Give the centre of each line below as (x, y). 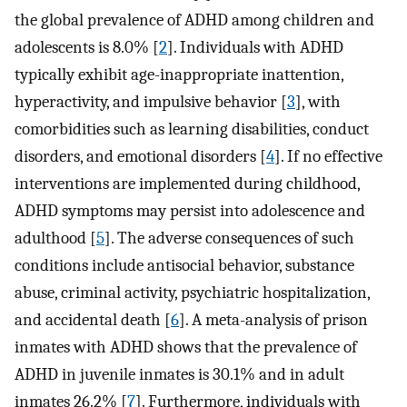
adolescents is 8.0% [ (87, 48)
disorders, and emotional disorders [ (140, 157)
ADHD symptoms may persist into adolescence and (190, 211)
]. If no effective (328, 157)
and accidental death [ (93, 320)
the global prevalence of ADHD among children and (194, 20)
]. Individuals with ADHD (255, 48)
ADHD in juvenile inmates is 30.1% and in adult (179, 375)
